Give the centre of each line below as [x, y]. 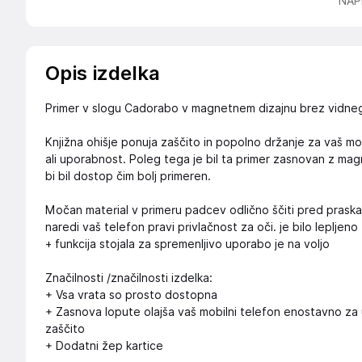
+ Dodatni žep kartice [104, 346]
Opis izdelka [103, 73]
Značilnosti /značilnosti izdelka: [129, 278]
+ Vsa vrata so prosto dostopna [131, 295]
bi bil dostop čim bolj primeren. [128, 176]
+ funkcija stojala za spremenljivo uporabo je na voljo [187, 244]
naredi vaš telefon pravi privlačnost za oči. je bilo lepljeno [202, 227]
